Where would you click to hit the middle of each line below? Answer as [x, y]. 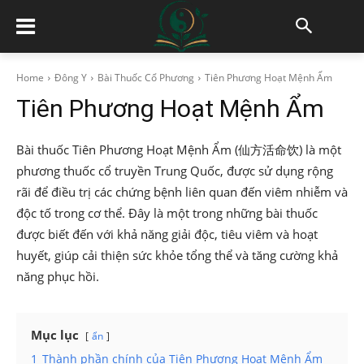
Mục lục [55, 335]
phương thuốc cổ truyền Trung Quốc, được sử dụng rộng [175, 171]
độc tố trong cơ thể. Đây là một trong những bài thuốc [167, 213]
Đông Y [71, 78]
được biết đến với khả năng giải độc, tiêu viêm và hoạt [167, 234]
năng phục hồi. [58, 276]
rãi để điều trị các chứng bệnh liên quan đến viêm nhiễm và [182, 192]
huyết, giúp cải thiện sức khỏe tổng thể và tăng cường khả [177, 255]
